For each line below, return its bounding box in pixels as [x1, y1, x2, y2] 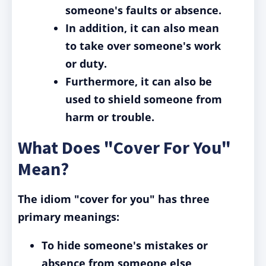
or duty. [65, 56, 107, 71]
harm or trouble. [65, 110, 154, 124]
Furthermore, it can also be [65, 74, 212, 88]
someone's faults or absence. [65, 3, 221, 17]
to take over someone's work [65, 39, 221, 53]
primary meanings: [18, 210, 119, 224]
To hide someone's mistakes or [42, 238, 208, 252]
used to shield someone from [65, 92, 222, 106]
